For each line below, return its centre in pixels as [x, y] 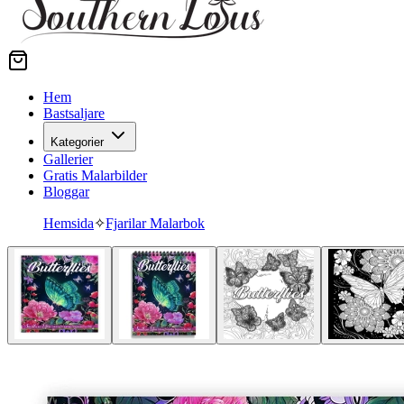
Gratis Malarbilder [95, 175]
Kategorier [77, 142]
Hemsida [69, 223]
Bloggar [66, 192]
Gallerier [68, 159]
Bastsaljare [74, 113]
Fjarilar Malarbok [155, 223]
